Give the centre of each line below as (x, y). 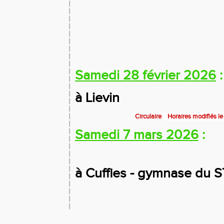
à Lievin (97, 98)
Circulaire (148, 116)
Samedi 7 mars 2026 (137, 135)
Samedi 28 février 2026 (145, 75)
